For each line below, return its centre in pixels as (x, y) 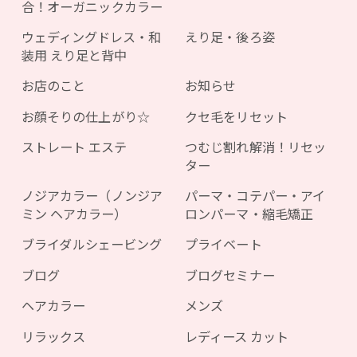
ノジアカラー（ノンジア (92, 196)
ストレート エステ (74, 147)
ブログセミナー (230, 275)
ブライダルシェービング (92, 244)
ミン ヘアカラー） (74, 213)
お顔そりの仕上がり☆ (85, 116)
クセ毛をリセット (236, 116)
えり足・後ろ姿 (230, 37)
